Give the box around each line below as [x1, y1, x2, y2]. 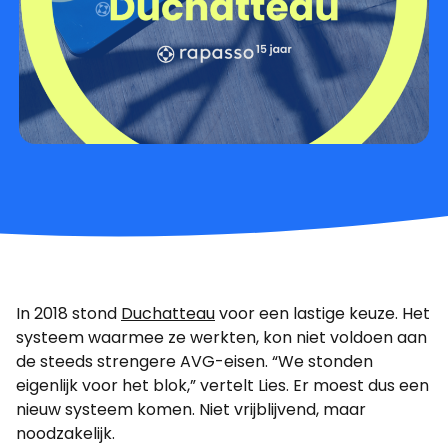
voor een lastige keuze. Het [215, 302, 430, 326]
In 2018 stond [16, 302, 121, 326]
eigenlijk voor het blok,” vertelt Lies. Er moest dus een [16, 374, 429, 398]
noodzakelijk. [16, 422, 115, 446]
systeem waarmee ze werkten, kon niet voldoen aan [16, 326, 427, 350]
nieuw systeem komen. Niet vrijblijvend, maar [16, 398, 366, 422]
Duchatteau [121, 302, 215, 326]
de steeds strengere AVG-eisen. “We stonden [16, 350, 373, 374]
